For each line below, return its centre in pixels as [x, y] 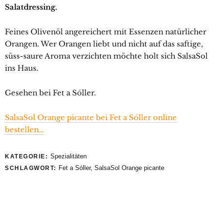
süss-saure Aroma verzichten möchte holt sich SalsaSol [106, 56]
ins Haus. [22, 68]
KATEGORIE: [28, 157]
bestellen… [24, 130]
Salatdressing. [31, 7]
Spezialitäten [68, 156]
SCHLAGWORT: [32, 168]
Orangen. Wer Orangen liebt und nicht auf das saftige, [104, 44]
